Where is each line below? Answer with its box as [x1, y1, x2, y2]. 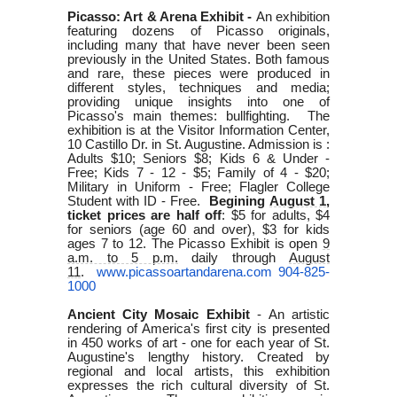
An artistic [268, 307, 331, 322]
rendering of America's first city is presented [67, 321, 330, 336]
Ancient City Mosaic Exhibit [67, 307, 250, 322]
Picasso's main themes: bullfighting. [67, 108, 299, 123]
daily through [191, 250, 276, 265]
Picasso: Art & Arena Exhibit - [67, 9, 253, 24]
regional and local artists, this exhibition [67, 363, 330, 378]
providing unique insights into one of [67, 94, 330, 109]
